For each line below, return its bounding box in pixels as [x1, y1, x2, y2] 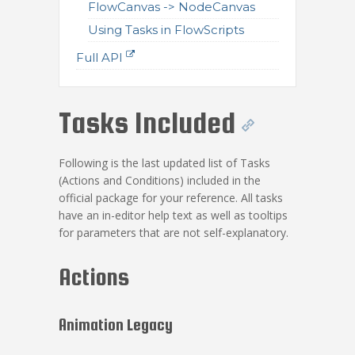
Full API [76, 50, 123, 65]
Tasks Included [59, 106, 235, 139]
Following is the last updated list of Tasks [59, 155, 270, 170]
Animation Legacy [59, 315, 173, 334]
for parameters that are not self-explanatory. [59, 225, 288, 240]
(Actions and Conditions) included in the [59, 173, 261, 188]
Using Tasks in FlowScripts [88, 22, 244, 37]
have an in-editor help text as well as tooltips [59, 208, 288, 223]
